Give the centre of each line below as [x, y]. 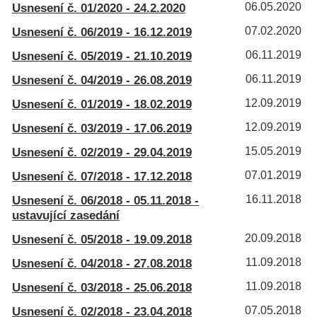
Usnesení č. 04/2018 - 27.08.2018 [102, 263]
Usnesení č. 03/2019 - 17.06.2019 [102, 128]
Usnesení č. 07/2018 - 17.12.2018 [102, 176]
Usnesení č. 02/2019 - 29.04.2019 [102, 152]
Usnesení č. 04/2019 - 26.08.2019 [102, 80]
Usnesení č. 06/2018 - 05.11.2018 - [106, 200]
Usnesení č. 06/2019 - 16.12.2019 [102, 32]
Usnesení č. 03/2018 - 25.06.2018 [102, 287]
